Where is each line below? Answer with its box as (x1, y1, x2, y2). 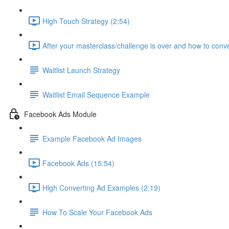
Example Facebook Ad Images (42, 133, 142, 144)
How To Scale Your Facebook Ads (42, 207, 152, 217)
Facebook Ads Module (24, 108, 97, 119)
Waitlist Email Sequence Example (42, 89, 150, 100)
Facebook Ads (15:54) (42, 157, 114, 168)
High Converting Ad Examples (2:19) (42, 182, 161, 193)
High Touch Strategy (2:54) (42, 15, 130, 26)
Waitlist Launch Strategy (42, 64, 120, 75)
